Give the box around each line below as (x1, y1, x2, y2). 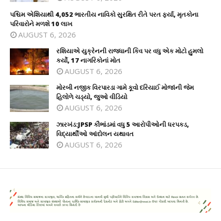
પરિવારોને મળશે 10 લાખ (10, 19, 73, 28)
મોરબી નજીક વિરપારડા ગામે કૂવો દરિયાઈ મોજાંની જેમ (56, 83, 194, 92)
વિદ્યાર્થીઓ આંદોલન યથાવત (56, 129, 134, 138)
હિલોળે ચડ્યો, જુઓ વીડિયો (56, 92, 127, 102)
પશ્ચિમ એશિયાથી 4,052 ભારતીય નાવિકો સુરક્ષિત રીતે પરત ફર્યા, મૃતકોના (10, 9, 198, 19)
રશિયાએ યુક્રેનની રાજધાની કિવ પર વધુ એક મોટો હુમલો (56, 46, 203, 55)
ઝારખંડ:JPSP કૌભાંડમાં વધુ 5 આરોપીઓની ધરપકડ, (56, 119, 189, 129)
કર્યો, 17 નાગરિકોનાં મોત (56, 55, 120, 65)
